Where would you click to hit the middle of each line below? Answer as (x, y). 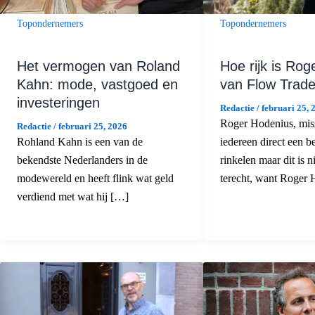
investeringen (58, 103)
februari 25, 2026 (93, 127)
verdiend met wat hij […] (73, 197)
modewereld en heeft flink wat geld (95, 179)
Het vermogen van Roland (98, 66)
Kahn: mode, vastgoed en (97, 85)
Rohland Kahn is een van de (80, 142)
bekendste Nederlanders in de (82, 160)
